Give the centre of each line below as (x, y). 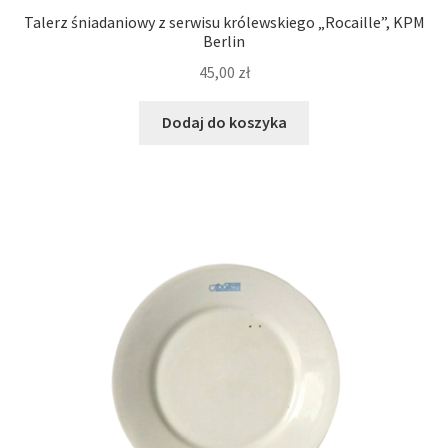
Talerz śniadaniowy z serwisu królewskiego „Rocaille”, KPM (224, 21)
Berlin (224, 40)
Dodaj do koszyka (224, 122)
